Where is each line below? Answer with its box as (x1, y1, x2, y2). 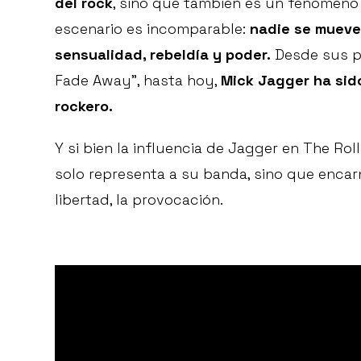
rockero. (55, 97, 113, 116)
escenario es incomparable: (55, 19, 250, 39)
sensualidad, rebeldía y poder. (55, 45, 271, 64)
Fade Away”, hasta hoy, (55, 71, 221, 90)
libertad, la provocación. (55, 190, 223, 210)
